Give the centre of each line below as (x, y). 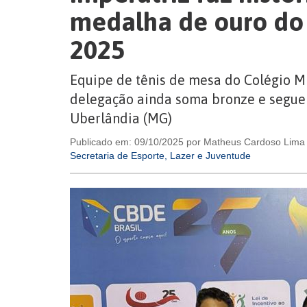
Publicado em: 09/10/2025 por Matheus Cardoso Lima (187, 142)
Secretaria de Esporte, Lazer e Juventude (160, 156)
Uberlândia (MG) (121, 118)
